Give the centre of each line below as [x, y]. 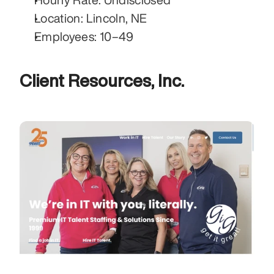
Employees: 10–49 [84, 37]
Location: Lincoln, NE [91, 18]
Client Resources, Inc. [102, 81]
